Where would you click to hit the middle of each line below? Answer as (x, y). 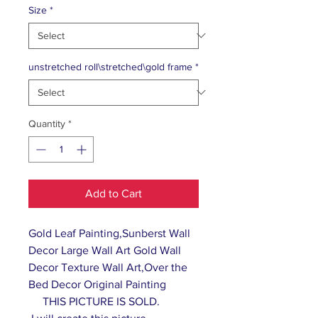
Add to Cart (114, 193)
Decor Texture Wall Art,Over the (108, 267)
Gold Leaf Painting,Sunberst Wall (109, 233)
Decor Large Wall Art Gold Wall (105, 250)
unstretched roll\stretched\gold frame (110, 66)
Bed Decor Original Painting (97, 284)
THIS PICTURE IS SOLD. (94, 301)
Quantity (47, 123)
